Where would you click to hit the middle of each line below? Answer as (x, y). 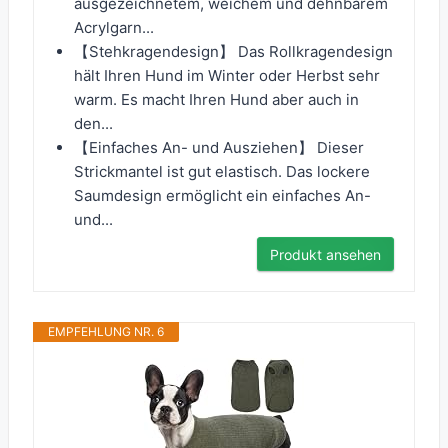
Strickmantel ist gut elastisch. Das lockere (222, 172)
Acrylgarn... (114, 28)
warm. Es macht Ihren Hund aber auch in (216, 100)
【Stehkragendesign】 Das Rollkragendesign (233, 52)
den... (93, 124)
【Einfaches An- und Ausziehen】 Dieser (219, 148)
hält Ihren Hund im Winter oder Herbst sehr (227, 76)
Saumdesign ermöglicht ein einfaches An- (222, 196)
